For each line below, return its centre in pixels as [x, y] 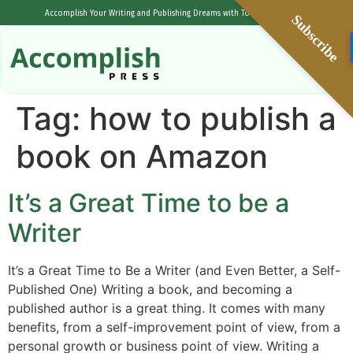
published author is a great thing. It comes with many [167, 308]
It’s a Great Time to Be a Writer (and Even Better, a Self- [174, 271]
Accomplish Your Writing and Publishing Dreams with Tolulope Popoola [176, 13]
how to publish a [213, 119]
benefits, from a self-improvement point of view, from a [174, 327]
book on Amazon [142, 157]
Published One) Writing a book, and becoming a [150, 290]
